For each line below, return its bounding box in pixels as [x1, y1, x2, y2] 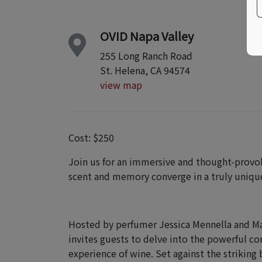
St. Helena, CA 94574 [100, 63, 190, 77]
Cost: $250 [68, 130, 114, 144]
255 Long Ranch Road [100, 49, 192, 63]
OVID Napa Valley [100, 27, 194, 44]
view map [100, 78, 142, 92]
